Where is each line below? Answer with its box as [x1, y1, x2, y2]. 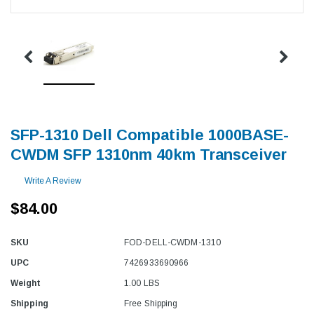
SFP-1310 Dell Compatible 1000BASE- [11, 125, 289, 144]
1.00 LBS [124, 278, 160, 288]
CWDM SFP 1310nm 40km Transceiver [11, 145, 287, 163]
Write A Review [25, 175, 81, 186]
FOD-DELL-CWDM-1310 [124, 237, 221, 247]
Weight [11, 278, 41, 288]
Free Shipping [124, 298, 178, 308]
